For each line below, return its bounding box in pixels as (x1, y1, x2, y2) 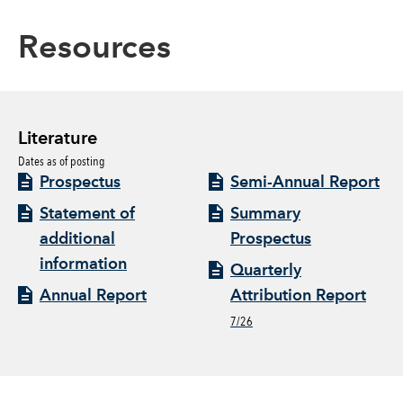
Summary (230, 205, 300, 222)
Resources (18, 32, 171, 66)
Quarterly (230, 262, 301, 279)
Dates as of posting (18, 152, 105, 169)
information (40, 255, 127, 273)
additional (40, 230, 115, 247)
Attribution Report (230, 287, 366, 304)
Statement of (40, 205, 135, 222)
